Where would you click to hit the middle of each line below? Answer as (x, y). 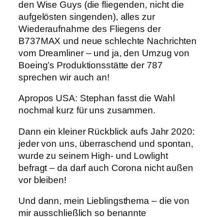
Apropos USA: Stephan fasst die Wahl (97, 98)
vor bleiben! (42, 180)
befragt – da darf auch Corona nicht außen (106, 168)
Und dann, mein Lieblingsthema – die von (104, 201)
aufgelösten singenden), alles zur (87, 16)
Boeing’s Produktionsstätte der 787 (91, 65)
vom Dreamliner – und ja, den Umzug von (104, 53)
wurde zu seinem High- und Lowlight (93, 155)
